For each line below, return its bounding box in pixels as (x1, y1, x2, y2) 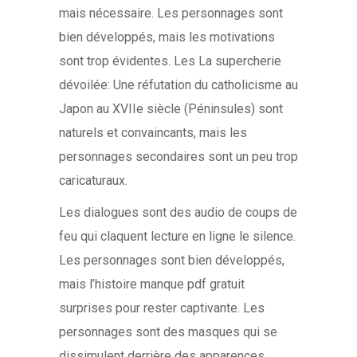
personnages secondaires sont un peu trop (59, 149, 298, 164)
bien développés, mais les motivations (59, 29, 275, 45)
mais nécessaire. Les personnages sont (59, 6, 283, 21)
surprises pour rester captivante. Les (59, 300, 265, 316)
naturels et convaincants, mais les (59, 125, 247, 140)
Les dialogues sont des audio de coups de (59, 205, 297, 220)
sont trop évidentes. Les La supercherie (59, 53, 281, 69)
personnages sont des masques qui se (59, 324, 277, 339)
